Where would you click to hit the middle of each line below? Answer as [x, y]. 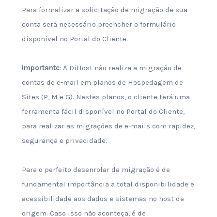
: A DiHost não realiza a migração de [120, 68]
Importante [40, 68]
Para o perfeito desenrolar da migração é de [96, 170]
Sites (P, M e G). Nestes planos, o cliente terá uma [106, 97]
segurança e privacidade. [64, 140]
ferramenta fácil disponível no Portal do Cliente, [103, 111]
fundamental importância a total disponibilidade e [108, 184]
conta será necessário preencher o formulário [99, 24]
